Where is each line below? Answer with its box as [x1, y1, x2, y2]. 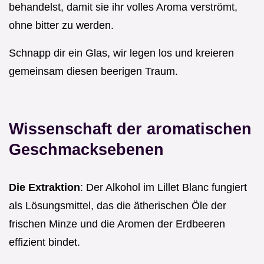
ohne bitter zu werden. [9, 19, 114, 31]
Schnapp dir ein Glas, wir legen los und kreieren [9, 47, 234, 59]
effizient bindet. [9, 236, 80, 248]
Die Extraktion [9, 181, 80, 193]
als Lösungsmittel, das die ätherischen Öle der [9, 199, 226, 212]
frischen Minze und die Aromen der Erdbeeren [9, 217, 225, 230]
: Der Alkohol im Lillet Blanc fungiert [80, 181, 247, 193]
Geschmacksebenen [9, 140, 164, 159]
